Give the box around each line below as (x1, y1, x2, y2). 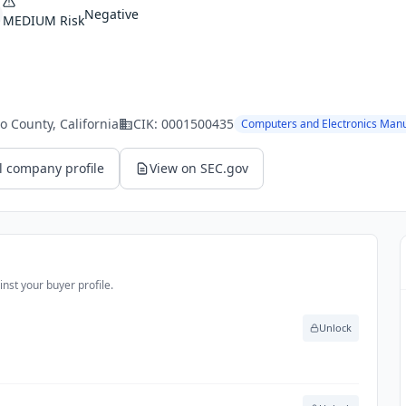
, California (53, 115, 119, 132)
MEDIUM (3, 12, 56, 29)
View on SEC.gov (150, 159, 248, 177)
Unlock (319, 321, 353, 334)
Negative (84, 5, 139, 23)
